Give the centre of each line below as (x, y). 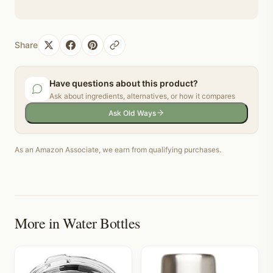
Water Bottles (101, 223)
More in (39, 223)
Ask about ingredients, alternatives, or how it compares (142, 96)
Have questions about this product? (124, 83)
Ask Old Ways (132, 113)
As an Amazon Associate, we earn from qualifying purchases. (118, 149)
